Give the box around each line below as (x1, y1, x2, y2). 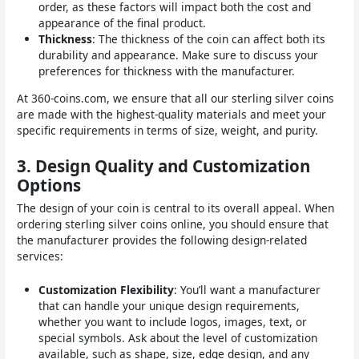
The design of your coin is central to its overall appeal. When (17, 200, 335, 216)
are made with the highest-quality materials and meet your (17, 107, 327, 123)
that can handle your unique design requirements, (38, 297, 301, 313)
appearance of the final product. (38, 15, 207, 31)
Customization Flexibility (38, 281, 175, 297)
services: (17, 248, 64, 264)
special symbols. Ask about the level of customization (38, 329, 318, 345)
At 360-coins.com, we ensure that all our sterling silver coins (17, 91, 335, 107)
